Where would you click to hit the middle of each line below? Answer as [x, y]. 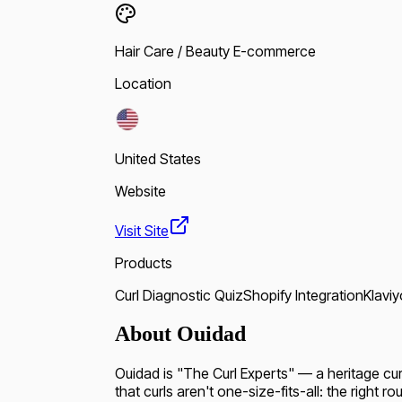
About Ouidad [180, 333]
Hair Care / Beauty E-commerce [215, 51]
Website [140, 191]
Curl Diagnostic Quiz [179, 295]
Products [144, 262]
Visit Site [142, 230]
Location [143, 83]
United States [158, 158]
